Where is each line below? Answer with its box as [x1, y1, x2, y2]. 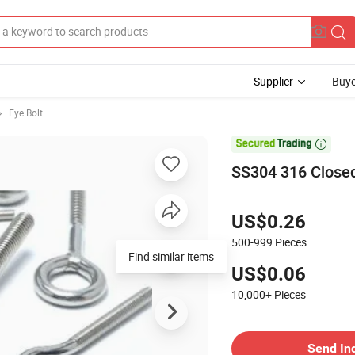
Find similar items [128, 248, 214, 264]
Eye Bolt [9, 106, 43, 119]
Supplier [254, 74, 293, 89]
